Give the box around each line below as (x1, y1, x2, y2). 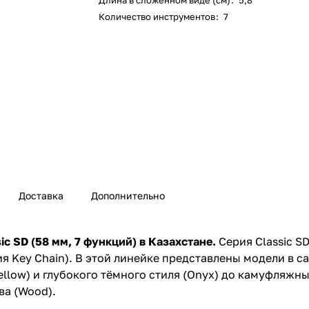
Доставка (19, 190, 63, 202)
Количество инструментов (99, 11, 216, 22)
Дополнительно (91, 190, 165, 202)
